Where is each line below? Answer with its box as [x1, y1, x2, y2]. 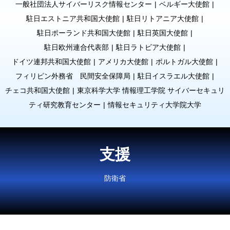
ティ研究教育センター [29, 100, 101, 109]
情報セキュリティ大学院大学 [108, 100, 201, 109]
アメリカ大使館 [98, 57, 148, 66]
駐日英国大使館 [138, 28, 188, 37]
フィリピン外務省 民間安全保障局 [15, 71, 130, 80]
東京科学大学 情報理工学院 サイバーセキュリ [77, 86, 225, 94]
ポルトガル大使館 [156, 57, 213, 66]
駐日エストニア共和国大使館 [26, 14, 120, 23]
